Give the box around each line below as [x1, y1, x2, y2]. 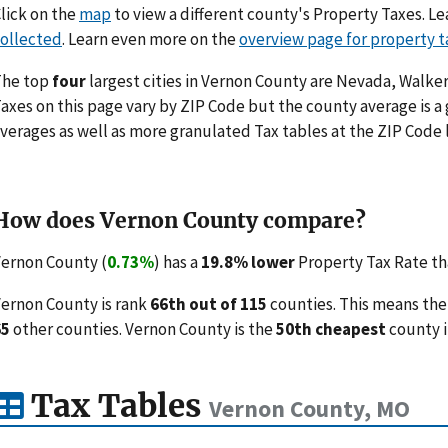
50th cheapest [276, 317, 386, 340]
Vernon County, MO [209, 394, 410, 424]
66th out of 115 [150, 292, 267, 315]
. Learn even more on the [62, 27, 239, 50]
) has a [154, 250, 201, 273]
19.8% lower [201, 250, 295, 273]
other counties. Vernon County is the [10, 317, 276, 340]
